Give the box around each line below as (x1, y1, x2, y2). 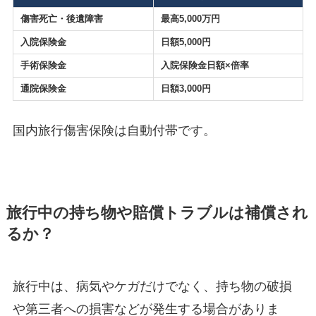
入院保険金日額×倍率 (160, 60, 249, 71)
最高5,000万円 (160, 13, 220, 24)
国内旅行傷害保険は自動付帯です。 (12, 123, 216, 138)
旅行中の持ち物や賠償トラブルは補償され (6, 205, 308, 222)
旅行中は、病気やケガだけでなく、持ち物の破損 (12, 279, 292, 294)
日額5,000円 (160, 37, 211, 47)
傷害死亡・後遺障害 (20, 13, 103, 24)
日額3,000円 (160, 83, 211, 94)
